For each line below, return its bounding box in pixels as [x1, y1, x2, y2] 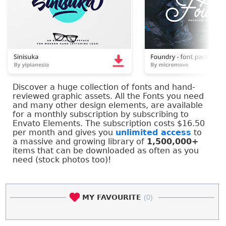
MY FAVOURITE [82, 193, 141, 201]
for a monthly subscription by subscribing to [13, 109, 189, 119]
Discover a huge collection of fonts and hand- [13, 82, 195, 92]
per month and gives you [13, 127, 116, 137]
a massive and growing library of [13, 136, 147, 146]
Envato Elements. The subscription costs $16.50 [13, 118, 205, 128]
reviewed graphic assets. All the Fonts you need [13, 91, 204, 101]
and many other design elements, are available [13, 100, 203, 110]
